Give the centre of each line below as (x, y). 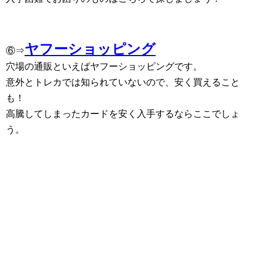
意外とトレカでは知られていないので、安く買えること (123, 82)
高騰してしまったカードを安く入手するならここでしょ (123, 114)
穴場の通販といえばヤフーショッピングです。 (104, 66)
